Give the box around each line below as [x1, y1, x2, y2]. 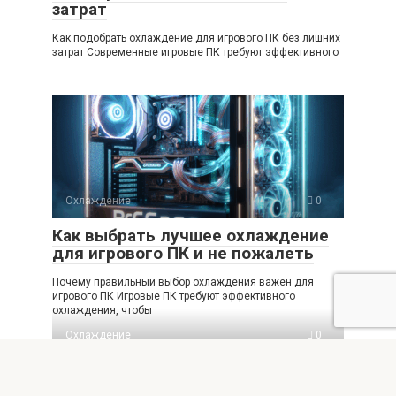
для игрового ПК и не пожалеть [52, 242, 314, 263]
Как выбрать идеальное [52, 359, 249, 380]
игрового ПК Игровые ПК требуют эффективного [52, 289, 295, 302]
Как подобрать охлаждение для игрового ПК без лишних [52, 31, 340, 44]
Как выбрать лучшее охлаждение [52, 225, 329, 246]
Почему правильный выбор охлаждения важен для [52, 275, 314, 288]
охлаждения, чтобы [52, 303, 152, 316]
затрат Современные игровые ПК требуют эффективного [52, 45, 339, 58]
